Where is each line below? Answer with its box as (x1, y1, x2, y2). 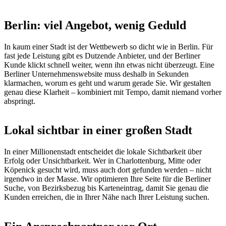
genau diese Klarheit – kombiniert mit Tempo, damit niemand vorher (4, 88, 221, 97)
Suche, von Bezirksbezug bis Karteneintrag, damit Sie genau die (4, 184, 208, 193)
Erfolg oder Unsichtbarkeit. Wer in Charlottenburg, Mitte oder (4, 156, 201, 165)
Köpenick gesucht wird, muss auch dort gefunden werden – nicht (4, 165, 211, 175)
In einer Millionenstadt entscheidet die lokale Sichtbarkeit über (4, 147, 202, 156)
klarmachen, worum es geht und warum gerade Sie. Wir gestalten (4, 79, 211, 88)
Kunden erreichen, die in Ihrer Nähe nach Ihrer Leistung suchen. (4, 193, 209, 202)
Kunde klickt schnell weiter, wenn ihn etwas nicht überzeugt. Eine (4, 61, 214, 70)
